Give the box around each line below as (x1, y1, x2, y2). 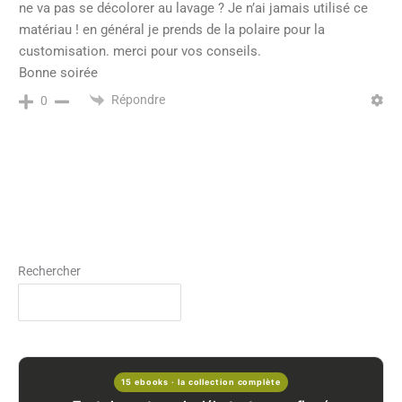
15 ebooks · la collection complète (121, 376, 281, 387)
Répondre (111, 92, 165, 108)
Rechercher (18, 264, 81, 279)
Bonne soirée (19, 65, 98, 82)
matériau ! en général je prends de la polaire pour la (19, 22, 325, 39)
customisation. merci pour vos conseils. (19, 43, 261, 60)
